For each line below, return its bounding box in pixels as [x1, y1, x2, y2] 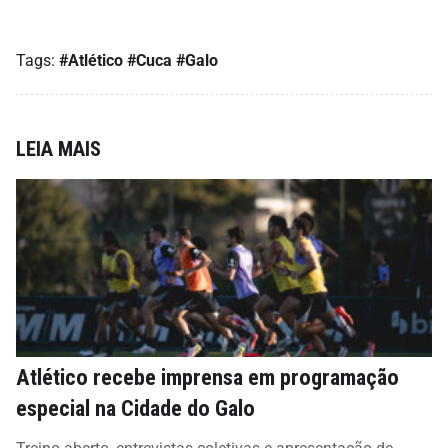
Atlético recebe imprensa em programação [16, 364, 399, 391]
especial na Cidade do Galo [16, 395, 255, 422]
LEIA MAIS [16, 137, 101, 162]
